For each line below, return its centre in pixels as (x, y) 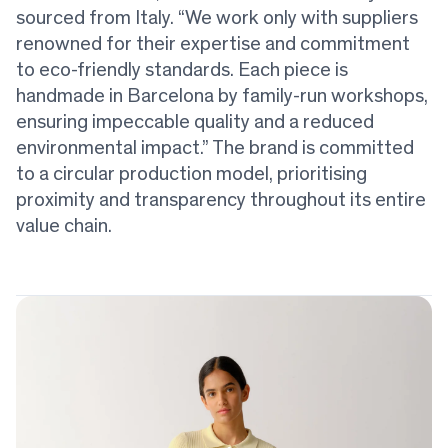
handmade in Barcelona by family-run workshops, (222, 96)
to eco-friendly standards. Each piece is (182, 70)
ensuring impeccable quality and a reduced (195, 122)
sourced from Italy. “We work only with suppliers (217, 18)
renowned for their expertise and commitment (213, 44)
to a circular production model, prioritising (191, 174)
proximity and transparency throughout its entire (221, 200)
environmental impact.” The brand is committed (215, 148)
